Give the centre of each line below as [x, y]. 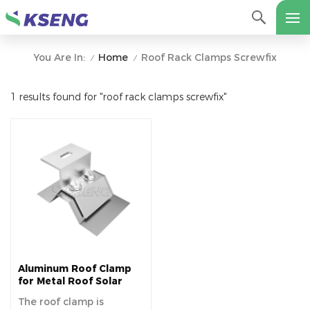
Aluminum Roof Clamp [75, 269]
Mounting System [62, 294]
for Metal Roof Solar [70, 281]
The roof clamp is [61, 302]
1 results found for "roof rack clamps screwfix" [119, 97]
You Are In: [59, 57]
